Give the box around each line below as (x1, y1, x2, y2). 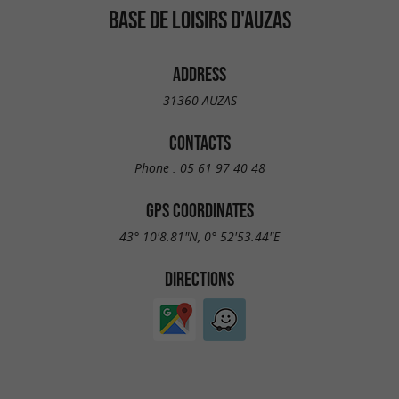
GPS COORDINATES (145, 199, 254, 222)
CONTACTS (168, 131, 231, 153)
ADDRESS (173, 63, 226, 85)
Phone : (134, 159, 180, 177)
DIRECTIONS (165, 267, 234, 289)
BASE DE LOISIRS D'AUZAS (108, 5, 291, 34)
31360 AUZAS (162, 91, 237, 109)
